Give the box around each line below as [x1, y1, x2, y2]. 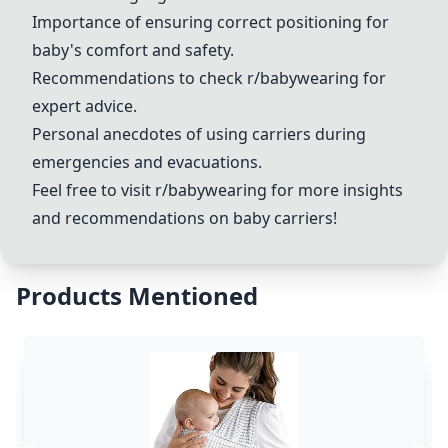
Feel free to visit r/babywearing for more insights [32, 179, 403, 201]
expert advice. [32, 95, 137, 117]
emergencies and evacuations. [32, 151, 262, 173]
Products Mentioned [16, 279, 258, 312]
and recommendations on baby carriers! [32, 207, 337, 229]
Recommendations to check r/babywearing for [32, 67, 386, 89]
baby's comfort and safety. [32, 39, 234, 61]
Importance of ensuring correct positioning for [32, 11, 389, 33]
